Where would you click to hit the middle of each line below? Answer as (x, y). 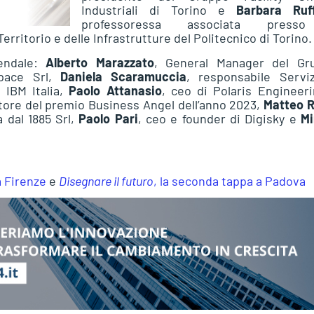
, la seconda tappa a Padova (230, 180)
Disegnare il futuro (106, 180)
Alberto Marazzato (100, 62)
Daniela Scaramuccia (123, 76)
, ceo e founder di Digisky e (219, 118)
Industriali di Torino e (159, 10)
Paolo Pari (108, 118)
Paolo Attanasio (115, 90)
